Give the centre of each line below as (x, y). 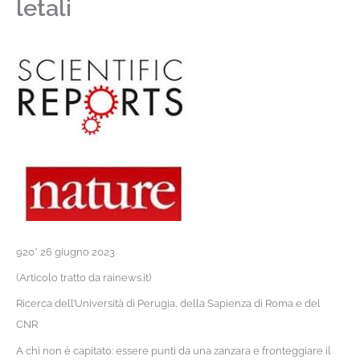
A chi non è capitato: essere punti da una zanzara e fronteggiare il (173, 350)
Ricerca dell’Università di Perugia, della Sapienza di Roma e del (168, 304)
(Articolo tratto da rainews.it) (83, 278)
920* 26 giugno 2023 (65, 252)
